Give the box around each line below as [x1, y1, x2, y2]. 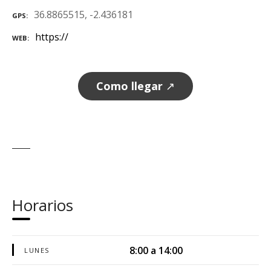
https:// [35, 30, 68, 44]
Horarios [12, 194, 73, 216]
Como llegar [96, 78, 163, 93]
